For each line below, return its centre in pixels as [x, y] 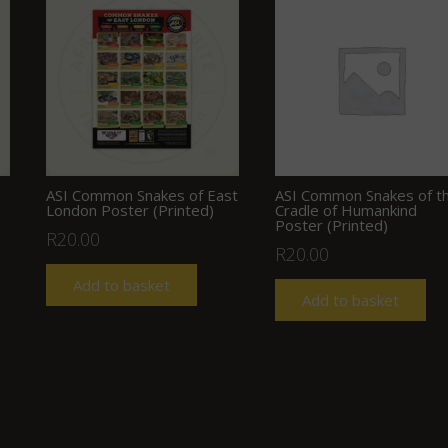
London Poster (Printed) [130, 209]
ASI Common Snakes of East [142, 194]
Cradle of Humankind [345, 209]
